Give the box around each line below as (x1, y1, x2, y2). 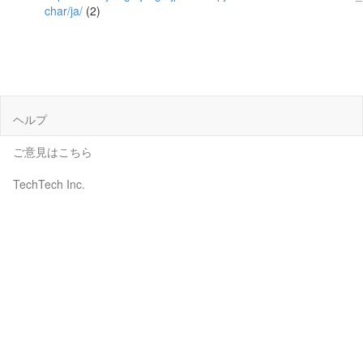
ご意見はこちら (13, 143, 92, 160)
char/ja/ (45, 2, 83, 19)
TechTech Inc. (13, 175, 85, 192)
